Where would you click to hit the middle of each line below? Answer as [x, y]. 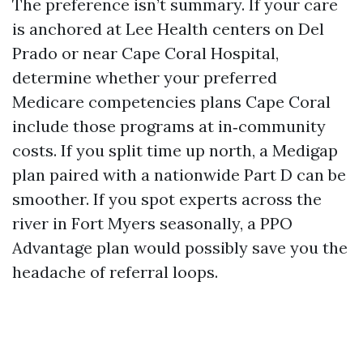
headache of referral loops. [115, 272]
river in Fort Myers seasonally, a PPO [152, 223]
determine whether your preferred [145, 77]
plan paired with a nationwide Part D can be [179, 175]
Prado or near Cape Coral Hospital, [145, 53]
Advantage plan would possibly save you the [180, 248]
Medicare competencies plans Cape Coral [171, 102]
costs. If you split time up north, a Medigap [175, 150]
